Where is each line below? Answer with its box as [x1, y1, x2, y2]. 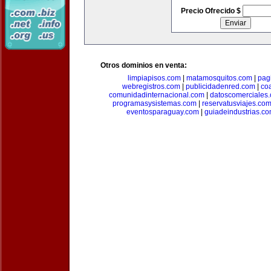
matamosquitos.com [186, 74, 252, 82]
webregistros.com [122, 82, 180, 91]
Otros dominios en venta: [100, 61, 187, 70]
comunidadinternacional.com [109, 91, 204, 99]
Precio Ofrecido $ [180, 7, 243, 15]
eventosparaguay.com [126, 108, 199, 116]
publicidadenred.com [185, 82, 255, 91]
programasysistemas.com [113, 99, 197, 108]
